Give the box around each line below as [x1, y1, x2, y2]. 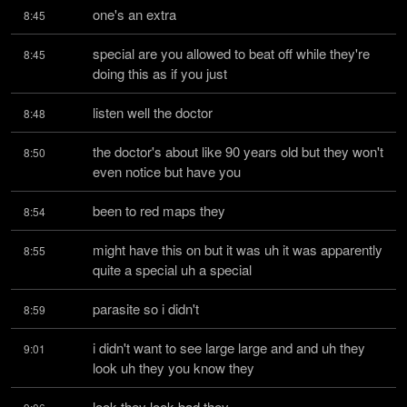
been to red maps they [93, 201, 225, 220]
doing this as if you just [93, 64, 227, 83]
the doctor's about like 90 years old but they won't [93, 142, 383, 161]
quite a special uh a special [93, 260, 252, 279]
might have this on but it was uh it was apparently [93, 240, 382, 259]
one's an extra [93, 5, 176, 24]
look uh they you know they [93, 358, 254, 377]
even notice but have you [93, 162, 241, 181]
